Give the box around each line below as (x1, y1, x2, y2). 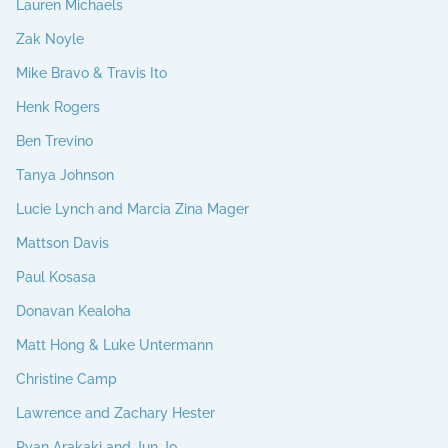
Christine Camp (16, 370, 117, 387)
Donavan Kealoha (16, 302, 131, 319)
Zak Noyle (16, 30, 84, 47)
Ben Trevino (16, 132, 93, 149)
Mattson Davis (16, 234, 109, 251)
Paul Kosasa (16, 268, 96, 285)
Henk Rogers (16, 98, 100, 115)
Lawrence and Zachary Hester (16, 404, 215, 421)
